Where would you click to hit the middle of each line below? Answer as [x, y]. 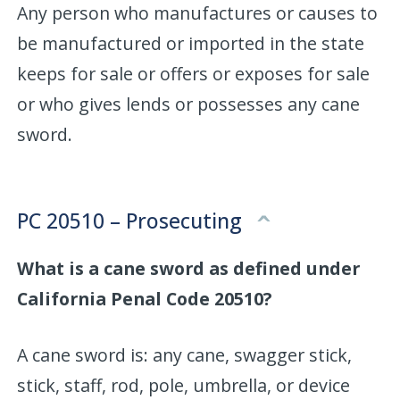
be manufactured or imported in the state [191, 43]
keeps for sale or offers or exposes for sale [194, 73]
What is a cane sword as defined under [189, 268]
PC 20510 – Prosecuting [133, 220]
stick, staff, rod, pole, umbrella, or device [184, 385]
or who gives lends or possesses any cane [189, 104]
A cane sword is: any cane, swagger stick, [185, 354]
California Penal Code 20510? [145, 298]
